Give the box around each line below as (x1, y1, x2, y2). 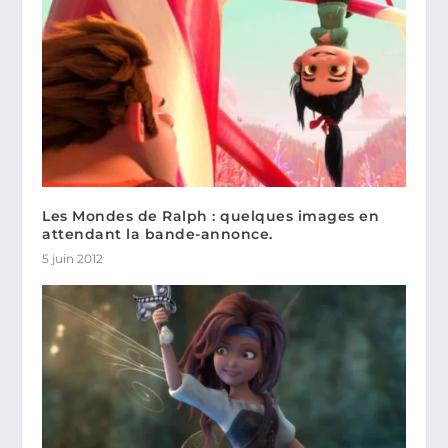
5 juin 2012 (42, 250, 104, 266)
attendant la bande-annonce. (42, 224, 273, 243)
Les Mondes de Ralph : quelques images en (42, 206, 380, 225)
